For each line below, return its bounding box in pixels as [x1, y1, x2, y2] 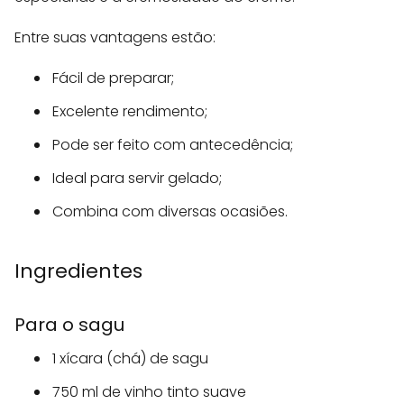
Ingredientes [14, 257, 142, 286]
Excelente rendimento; [52, 101, 207, 123]
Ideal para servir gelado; [52, 168, 222, 189]
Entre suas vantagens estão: [14, 27, 216, 49]
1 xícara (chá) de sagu [52, 348, 208, 370]
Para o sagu [14, 312, 124, 338]
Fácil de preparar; [52, 68, 174, 89]
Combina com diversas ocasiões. [52, 201, 288, 223]
